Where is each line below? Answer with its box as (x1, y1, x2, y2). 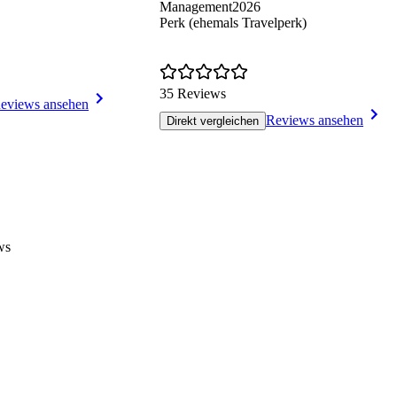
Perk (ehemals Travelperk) (160, 15, 307, 31)
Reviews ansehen (266, 113, 363, 128)
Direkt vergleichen (167, 114, 259, 128)
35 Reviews (160, 86, 226, 102)
